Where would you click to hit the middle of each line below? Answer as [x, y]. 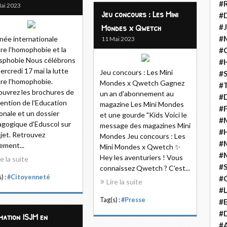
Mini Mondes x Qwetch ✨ [140, 147]
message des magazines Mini [145, 125]
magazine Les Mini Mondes [142, 104]
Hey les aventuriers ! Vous [141, 157]
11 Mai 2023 [118, 39]
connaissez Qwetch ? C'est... [145, 168]
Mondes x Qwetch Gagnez [142, 83]
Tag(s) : [110, 200]
